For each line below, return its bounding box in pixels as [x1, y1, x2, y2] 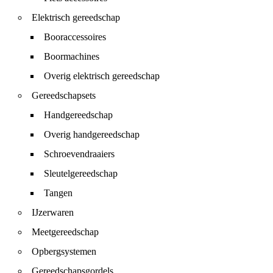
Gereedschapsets [32, 90, 96, 101]
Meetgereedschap [32, 227, 99, 237]
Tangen [44, 188, 73, 198]
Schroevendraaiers [44, 149, 115, 159]
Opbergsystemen [32, 246, 96, 257]
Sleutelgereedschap [44, 168, 118, 179]
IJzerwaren [32, 207, 74, 218]
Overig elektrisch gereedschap [44, 71, 160, 81]
